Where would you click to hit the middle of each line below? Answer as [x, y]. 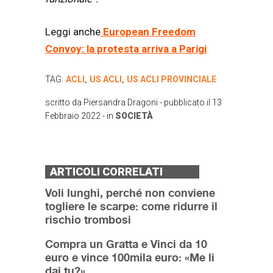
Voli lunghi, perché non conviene [130, 193]
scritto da [64, 103]
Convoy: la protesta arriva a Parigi [126, 48]
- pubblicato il [185, 103]
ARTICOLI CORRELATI [106, 172]
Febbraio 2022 [73, 116]
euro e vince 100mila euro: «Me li [130, 257]
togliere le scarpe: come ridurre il [131, 206]
